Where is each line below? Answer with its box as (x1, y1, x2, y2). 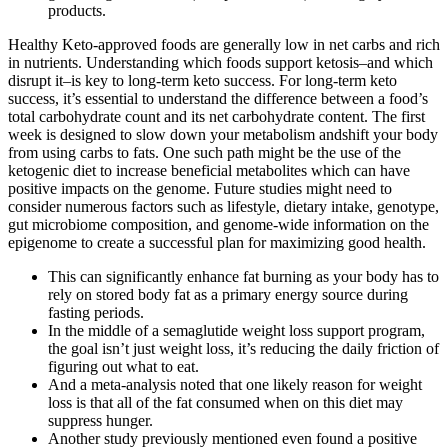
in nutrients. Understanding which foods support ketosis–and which (8, 53, 433, 71)
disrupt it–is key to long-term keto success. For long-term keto (8, 71, 397, 89)
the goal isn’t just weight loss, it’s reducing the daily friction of (48, 339, 439, 357)
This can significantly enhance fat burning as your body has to (48, 267, 439, 285)
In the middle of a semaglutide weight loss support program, (48, 321, 425, 339)
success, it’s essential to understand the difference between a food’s (8, 89, 428, 107)
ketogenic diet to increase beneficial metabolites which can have (8, 161, 410, 179)
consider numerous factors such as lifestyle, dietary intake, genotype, (8, 197, 439, 215)
